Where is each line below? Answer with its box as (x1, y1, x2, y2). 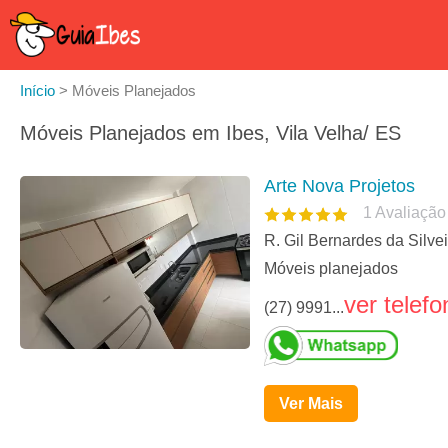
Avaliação (375, 204, 446, 222)
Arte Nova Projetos (264, 176, 415, 197)
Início (20, 82, 55, 99)
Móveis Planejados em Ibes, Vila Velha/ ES (20, 122, 401, 144)
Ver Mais (279, 395, 343, 413)
